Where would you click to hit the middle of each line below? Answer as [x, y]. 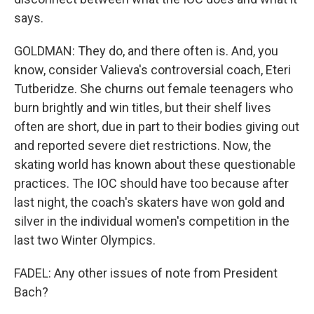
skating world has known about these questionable [155, 164]
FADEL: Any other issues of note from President [146, 273]
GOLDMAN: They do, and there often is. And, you [146, 51]
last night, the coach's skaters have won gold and [149, 202]
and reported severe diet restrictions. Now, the [143, 145]
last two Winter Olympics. [85, 240]
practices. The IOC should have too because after [151, 183]
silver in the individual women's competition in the [152, 221]
